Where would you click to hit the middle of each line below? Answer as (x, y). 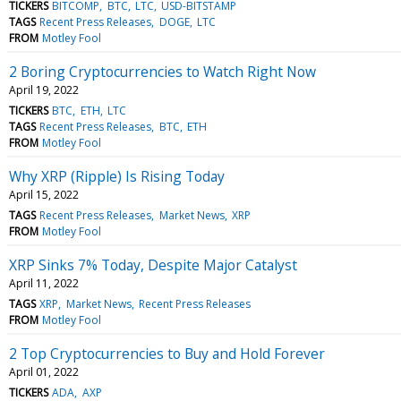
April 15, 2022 (44, 194)
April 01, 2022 (44, 371)
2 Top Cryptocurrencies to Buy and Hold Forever (167, 353)
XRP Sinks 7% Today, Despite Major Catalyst (153, 264)
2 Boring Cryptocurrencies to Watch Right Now (162, 71)
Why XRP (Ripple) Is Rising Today (117, 176)
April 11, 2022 (44, 283)
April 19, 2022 (44, 90)
